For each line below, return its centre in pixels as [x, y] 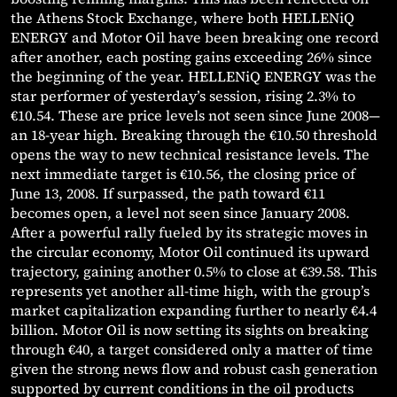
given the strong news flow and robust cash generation [194, 369]
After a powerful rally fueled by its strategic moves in [189, 233]
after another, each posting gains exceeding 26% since [191, 57]
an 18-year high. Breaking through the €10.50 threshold [194, 135]
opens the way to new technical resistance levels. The [190, 155]
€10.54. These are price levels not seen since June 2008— [195, 116]
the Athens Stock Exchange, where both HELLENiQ [183, 18]
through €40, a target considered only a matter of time [192, 350]
